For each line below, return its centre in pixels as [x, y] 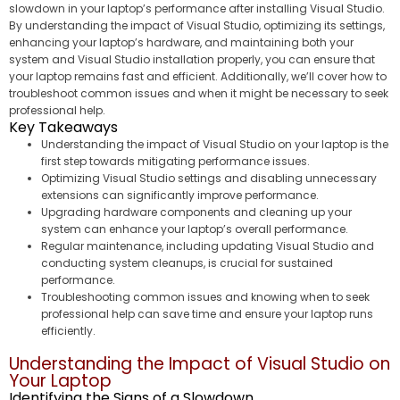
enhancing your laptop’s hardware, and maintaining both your [181, 43]
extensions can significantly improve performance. [180, 196]
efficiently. [68, 331]
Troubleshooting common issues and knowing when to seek [205, 297]
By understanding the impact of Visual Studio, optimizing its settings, [197, 26]
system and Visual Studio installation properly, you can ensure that [192, 60]
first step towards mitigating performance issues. [175, 162]
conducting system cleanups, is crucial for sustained [187, 263]
